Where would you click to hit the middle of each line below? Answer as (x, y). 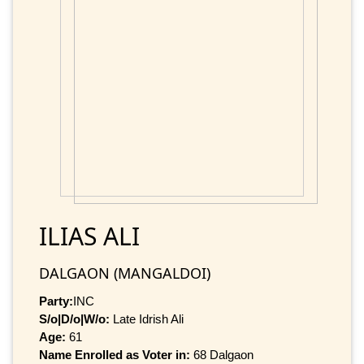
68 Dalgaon (223, 354)
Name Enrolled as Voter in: (116, 354)
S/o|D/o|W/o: (74, 318)
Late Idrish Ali (147, 318)
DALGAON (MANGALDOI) (125, 273)
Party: (56, 301)
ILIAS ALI (89, 236)
